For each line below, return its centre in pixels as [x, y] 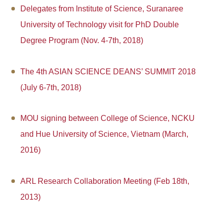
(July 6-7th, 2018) [51, 87]
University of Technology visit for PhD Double [99, 25]
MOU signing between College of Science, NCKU [107, 118]
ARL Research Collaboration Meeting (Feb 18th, [105, 181]
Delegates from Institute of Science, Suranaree [102, 9]
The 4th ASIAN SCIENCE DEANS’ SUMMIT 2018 [108, 71]
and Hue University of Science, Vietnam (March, [104, 134]
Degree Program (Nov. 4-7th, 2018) [82, 41]
